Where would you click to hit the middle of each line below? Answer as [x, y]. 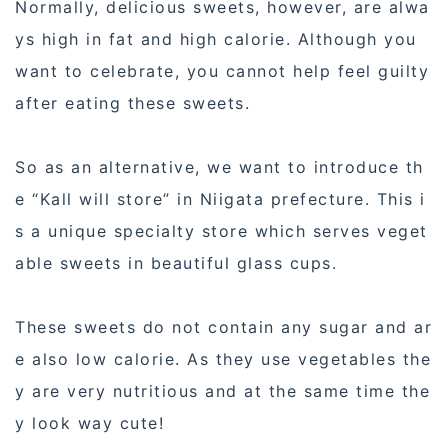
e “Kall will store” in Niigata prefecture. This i [220, 199]
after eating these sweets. [132, 103]
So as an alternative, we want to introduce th [219, 167]
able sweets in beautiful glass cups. [176, 263]
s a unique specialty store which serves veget [221, 231]
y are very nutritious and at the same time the [222, 391]
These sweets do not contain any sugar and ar [223, 327]
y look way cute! [89, 423]
